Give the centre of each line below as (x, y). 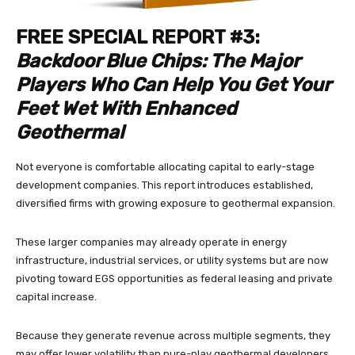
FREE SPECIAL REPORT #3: (138, 37)
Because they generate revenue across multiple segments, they (173, 335)
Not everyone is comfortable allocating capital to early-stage (165, 166)
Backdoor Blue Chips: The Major (158, 61)
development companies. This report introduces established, (164, 185)
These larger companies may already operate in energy (151, 242)
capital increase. (56, 296)
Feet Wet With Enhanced (126, 108)
